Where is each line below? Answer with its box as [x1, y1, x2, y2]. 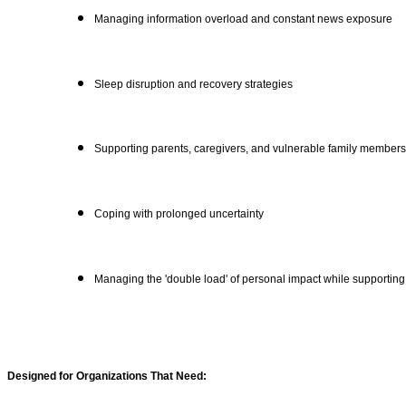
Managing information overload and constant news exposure [94, 12, 392, 25]
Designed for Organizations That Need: [7, 369, 207, 382]
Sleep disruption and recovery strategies [94, 77, 293, 91]
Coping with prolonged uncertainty [94, 208, 264, 221]
